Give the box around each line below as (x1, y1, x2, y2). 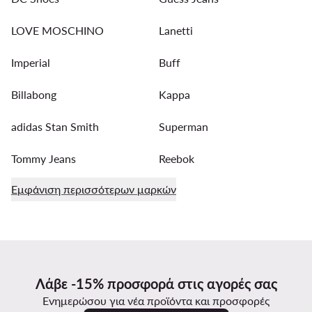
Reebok (159, 151, 194, 165)
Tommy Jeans (11, 151, 76, 165)
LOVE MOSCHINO (11, 23, 104, 37)
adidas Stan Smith (11, 119, 99, 133)
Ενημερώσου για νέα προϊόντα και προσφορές (42, 293, 270, 307)
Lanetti (159, 23, 193, 37)
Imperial (11, 55, 50, 69)
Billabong (11, 87, 56, 101)
